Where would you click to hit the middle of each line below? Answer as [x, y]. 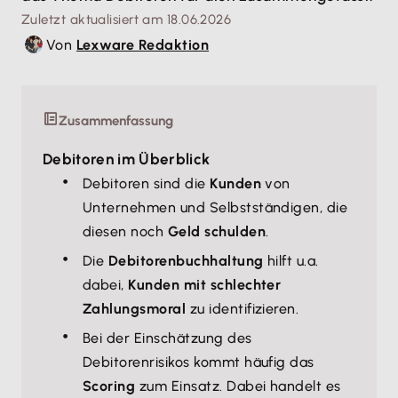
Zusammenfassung [116, 121]
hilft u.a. [291, 261]
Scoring [109, 386]
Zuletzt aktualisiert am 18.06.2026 [127, 20]
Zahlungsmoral [135, 309]
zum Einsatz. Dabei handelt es [238, 386]
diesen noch [125, 231]
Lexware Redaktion [143, 44]
